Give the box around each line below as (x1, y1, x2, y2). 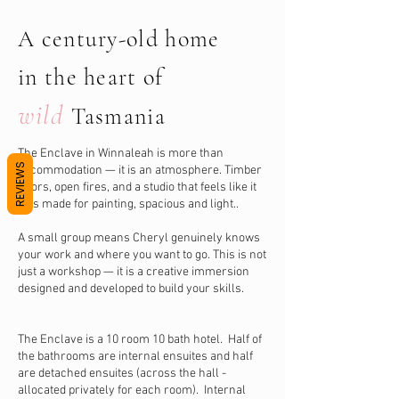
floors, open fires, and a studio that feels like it (18, 180, 256, 195)
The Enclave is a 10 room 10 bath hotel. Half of (18, 332, 262, 347)
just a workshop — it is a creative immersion (18, 265, 249, 280)
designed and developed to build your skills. (18, 281, 244, 297)
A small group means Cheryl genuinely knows (18, 231, 260, 246)
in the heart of (18, 63, 164, 91)
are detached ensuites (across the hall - (18, 366, 226, 381)
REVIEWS (12, 161, 28, 207)
